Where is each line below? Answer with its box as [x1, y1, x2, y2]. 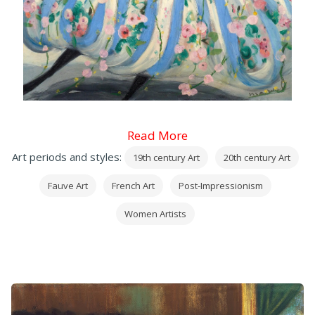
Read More [127, 127, 188, 144]
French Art [112, 179, 155, 193]
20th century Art [224, 151, 290, 165]
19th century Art [133, 151, 200, 165]
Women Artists [124, 207, 186, 221]
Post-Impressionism [179, 179, 263, 193]
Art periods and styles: [12, 150, 124, 165]
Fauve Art [48, 179, 88, 193]
